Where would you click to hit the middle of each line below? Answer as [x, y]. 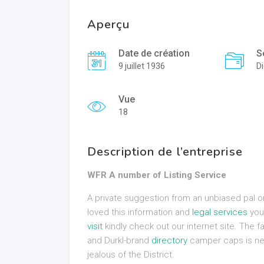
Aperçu [108, 24]
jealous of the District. [131, 255]
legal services [220, 212]
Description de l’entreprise [165, 152]
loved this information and [140, 212]
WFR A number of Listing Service [157, 175]
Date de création [154, 53]
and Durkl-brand [119, 240]
